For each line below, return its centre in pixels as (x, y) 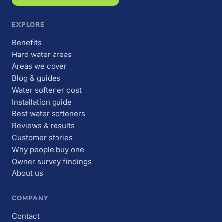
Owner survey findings (52, 161)
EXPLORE (28, 25)
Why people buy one (48, 149)
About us (28, 173)
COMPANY (30, 198)
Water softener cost (47, 90)
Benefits (27, 42)
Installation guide (42, 102)
